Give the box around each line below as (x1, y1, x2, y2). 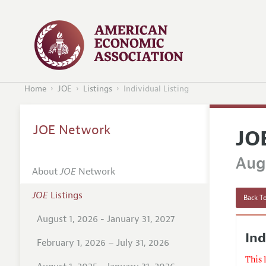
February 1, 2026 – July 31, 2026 (36, 236, 169, 249)
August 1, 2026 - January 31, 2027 (36, 213, 175, 225)
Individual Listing (123, 84, 189, 94)
